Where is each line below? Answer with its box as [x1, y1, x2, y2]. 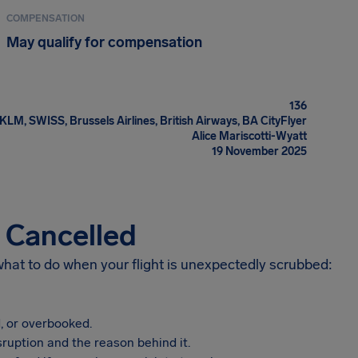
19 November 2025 [212, 145, 307, 158]
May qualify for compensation [6, 34, 202, 51]
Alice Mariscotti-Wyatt [192, 129, 307, 143]
